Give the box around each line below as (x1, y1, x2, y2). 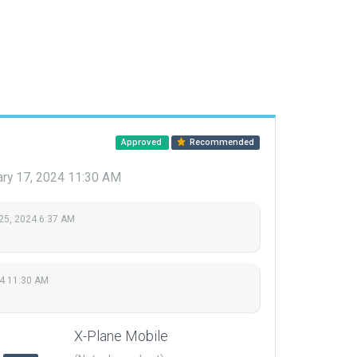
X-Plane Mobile (74, 328, 168, 345)
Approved (120, 137, 164, 147)
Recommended (187, 137, 255, 147)
